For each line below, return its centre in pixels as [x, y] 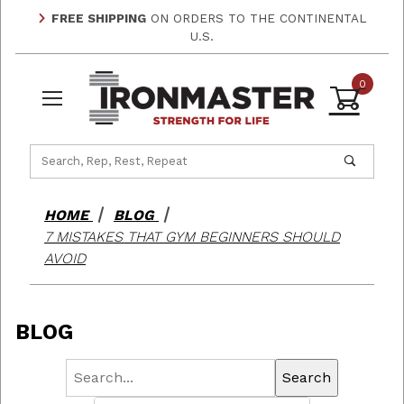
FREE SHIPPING [99, 18]
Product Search [74, 151]
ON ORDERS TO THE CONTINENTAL [257, 18]
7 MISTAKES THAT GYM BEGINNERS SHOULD [192, 236]
